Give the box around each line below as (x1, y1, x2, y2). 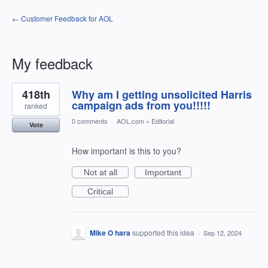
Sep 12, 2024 (203, 228, 242, 237)
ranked (25, 100, 47, 111)
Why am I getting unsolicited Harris (72, 87, 252, 102)
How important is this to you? (72, 145, 181, 157)
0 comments (72, 116, 108, 126)
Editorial (151, 116, 174, 126)
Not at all (83, 167, 117, 177)
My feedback (12, 53, 93, 74)
